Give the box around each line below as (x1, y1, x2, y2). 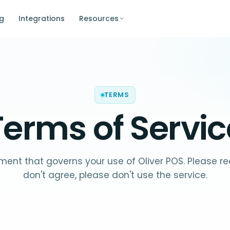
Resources (79, 13, 119, 24)
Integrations (18, 13, 65, 24)
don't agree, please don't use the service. (23, 169, 207, 181)
